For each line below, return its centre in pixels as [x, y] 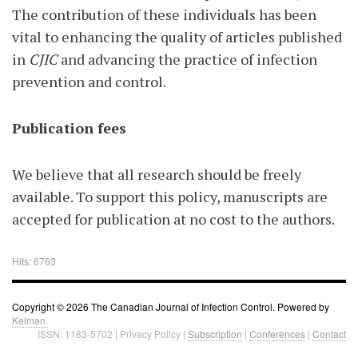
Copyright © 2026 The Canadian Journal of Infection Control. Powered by [171, 306]
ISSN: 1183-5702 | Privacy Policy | [113, 334]
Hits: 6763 [34, 261]
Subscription [215, 334]
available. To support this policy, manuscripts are [170, 197]
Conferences [277, 334]
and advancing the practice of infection [187, 59]
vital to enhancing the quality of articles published [177, 37]
